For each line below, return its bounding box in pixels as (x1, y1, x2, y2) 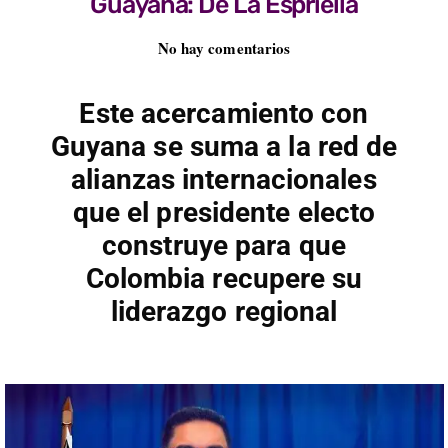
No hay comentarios (157, 37, 291, 60)
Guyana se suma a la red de (50, 130, 398, 164)
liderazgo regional (110, 295, 338, 329)
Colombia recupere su (85, 262, 363, 296)
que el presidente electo (72, 196, 376, 230)
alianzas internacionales (71, 163, 377, 197)
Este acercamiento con (79, 97, 369, 131)
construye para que (102, 229, 346, 263)
